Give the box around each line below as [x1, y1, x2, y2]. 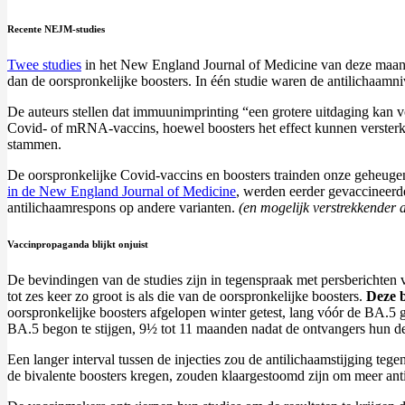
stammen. [7, 137, 61, 153]
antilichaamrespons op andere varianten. [7, 200, 239, 216]
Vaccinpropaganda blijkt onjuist [7, 239, 148, 250]
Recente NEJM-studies [7, 24, 105, 35]
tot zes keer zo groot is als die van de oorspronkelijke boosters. [7, 288, 366, 305]
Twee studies [7, 57, 81, 73]
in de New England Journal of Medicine [7, 184, 236, 200]
